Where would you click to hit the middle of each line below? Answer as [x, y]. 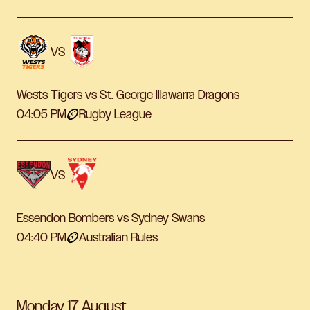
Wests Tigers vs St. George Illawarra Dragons [128, 95]
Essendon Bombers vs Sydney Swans [111, 218]
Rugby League [115, 115]
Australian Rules [118, 238]
